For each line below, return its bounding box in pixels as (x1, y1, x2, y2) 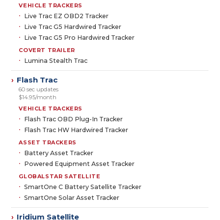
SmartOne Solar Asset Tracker (24, 193, 120, 201)
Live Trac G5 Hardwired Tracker (24, 23, 122, 30)
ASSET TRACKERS (19, 139, 77, 146)
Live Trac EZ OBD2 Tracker (24, 12, 109, 20)
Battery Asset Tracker (24, 149, 94, 157)
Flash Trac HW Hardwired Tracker (24, 126, 129, 134)
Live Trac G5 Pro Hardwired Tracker (24, 33, 135, 41)
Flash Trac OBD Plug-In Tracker (24, 115, 123, 123)
